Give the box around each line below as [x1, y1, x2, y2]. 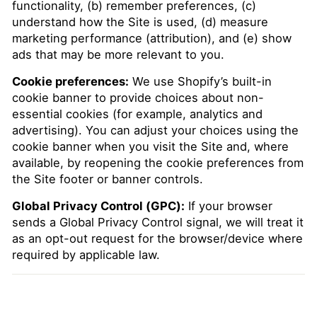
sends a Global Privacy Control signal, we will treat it [12, 215, 304, 229]
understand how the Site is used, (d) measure [12, 15, 268, 29]
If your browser [185, 199, 272, 213]
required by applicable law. [12, 248, 160, 262]
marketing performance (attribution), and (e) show [12, 31, 292, 45]
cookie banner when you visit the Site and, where [12, 139, 289, 154]
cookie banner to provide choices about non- [12, 91, 264, 105]
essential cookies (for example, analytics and [12, 107, 263, 121]
